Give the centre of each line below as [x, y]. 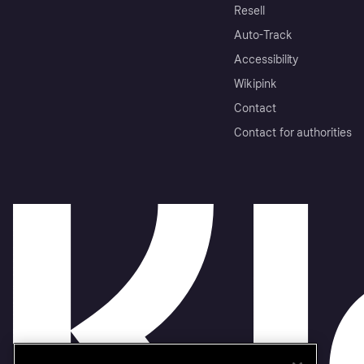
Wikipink [256, 84]
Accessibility [266, 60]
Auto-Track [263, 36]
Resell [249, 11]
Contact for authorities [293, 133]
